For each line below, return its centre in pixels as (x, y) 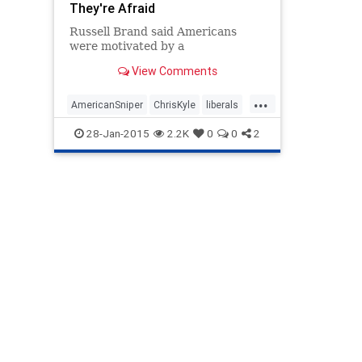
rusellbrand (140, 130)
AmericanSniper (107, 104)
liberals (222, 104)
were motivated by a (126, 46)
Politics (88, 130)
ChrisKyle (175, 104)
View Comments (173, 71)
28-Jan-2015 (117, 133)
